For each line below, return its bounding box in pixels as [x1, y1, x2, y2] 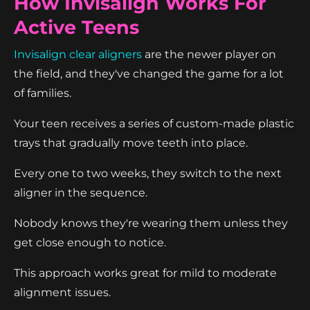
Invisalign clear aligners [14, 47, 142, 61]
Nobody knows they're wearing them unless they [14, 216, 288, 230]
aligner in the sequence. [14, 185, 147, 199]
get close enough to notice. [14, 235, 166, 249]
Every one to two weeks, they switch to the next [14, 166, 282, 180]
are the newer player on [142, 47, 276, 61]
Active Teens [14, 15, 139, 39]
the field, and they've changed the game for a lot [14, 66, 284, 80]
